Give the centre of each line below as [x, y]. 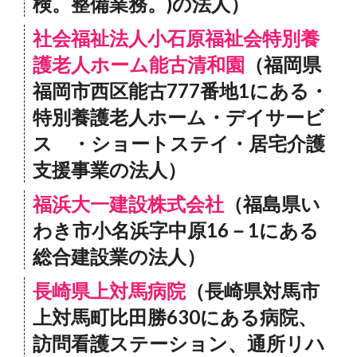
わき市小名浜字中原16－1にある [176, 230]
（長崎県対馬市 [253, 290]
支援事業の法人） [110, 169]
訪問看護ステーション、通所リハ [179, 343]
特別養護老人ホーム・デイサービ [178, 117]
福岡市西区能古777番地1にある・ [180, 90]
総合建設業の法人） [119, 256]
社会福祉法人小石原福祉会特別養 [176, 38]
